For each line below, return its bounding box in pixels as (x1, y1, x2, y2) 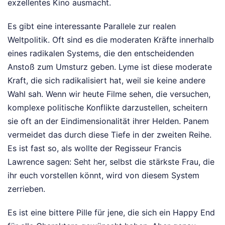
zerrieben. (8, 184, 45, 194)
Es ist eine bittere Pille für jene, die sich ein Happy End (8, 207, 215, 218)
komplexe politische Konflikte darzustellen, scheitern (8, 102, 207, 113)
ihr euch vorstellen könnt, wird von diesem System (8, 170, 199, 181)
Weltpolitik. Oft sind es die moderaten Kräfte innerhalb (8, 35, 214, 45)
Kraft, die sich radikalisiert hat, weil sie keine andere (8, 75, 205, 86)
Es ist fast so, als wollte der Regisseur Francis (8, 143, 181, 154)
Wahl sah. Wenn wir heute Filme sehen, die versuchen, (8, 89, 210, 99)
